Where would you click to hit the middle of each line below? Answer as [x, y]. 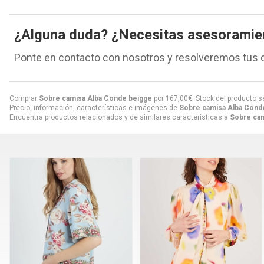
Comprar [24, 98]
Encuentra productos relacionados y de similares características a [120, 117]
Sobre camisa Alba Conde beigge [95, 98]
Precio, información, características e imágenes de [94, 108]
